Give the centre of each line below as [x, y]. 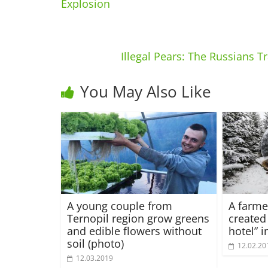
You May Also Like [146, 92]
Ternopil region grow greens [138, 218]
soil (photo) [95, 243]
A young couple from [120, 205]
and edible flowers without [134, 231]
